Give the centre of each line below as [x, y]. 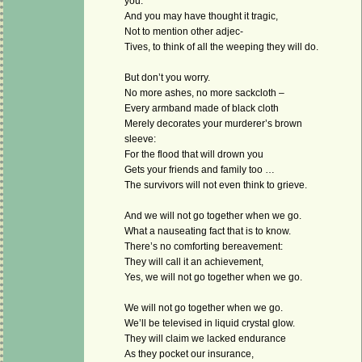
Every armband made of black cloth [202, 109]
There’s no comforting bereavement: [204, 247]
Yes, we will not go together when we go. [213, 278]
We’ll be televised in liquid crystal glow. [210, 324]
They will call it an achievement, [194, 262]
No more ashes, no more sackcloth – [204, 93]
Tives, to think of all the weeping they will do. [221, 47]
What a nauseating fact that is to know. [208, 232]
